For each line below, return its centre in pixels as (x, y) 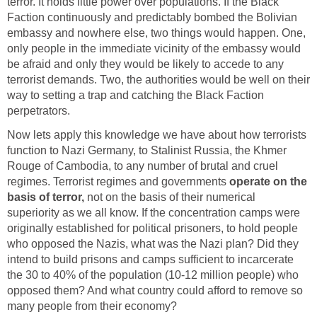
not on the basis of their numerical (170, 197)
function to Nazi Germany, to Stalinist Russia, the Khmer (147, 150)
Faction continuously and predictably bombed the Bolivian (152, 17)
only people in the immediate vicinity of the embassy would (154, 48)
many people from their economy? (92, 306)
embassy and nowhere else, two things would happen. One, (156, 33)
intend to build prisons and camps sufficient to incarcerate (150, 259)
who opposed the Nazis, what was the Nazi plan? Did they (153, 243)
